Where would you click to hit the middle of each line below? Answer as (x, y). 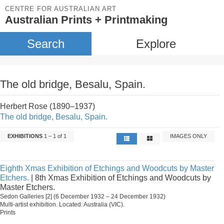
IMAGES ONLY (189, 136)
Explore (156, 44)
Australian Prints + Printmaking (86, 20)
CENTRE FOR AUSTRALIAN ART (61, 9)
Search (45, 44)
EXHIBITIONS (25, 136)
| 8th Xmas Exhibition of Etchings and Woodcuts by (120, 178)
